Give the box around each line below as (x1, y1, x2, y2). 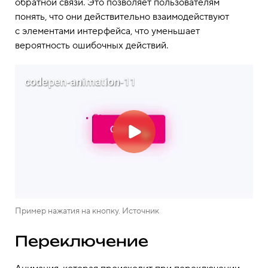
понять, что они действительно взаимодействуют (15, 10, 229, 23)
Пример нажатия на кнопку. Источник (15, 206, 159, 217)
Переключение (15, 232, 148, 251)
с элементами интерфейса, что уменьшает (15, 25, 200, 37)
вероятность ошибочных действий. (15, 39, 168, 51)
